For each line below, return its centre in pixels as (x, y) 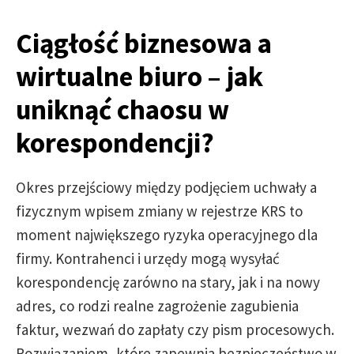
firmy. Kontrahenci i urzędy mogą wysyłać (148, 258)
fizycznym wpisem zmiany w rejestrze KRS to (159, 211)
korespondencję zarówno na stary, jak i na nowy (168, 282)
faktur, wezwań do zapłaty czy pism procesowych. (175, 330)
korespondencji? (115, 143)
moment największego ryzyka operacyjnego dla (167, 235)
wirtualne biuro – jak (139, 77)
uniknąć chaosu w (122, 110)
